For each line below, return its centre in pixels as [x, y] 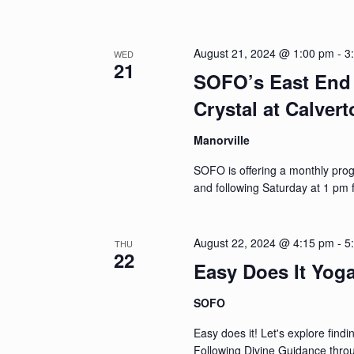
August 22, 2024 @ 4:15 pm [264, 242]
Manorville [222, 139]
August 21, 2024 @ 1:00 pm [264, 53]
